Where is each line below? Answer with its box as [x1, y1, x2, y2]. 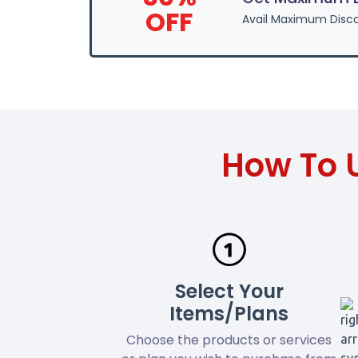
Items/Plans [169, 300, 289, 327]
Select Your [174, 277, 284, 304]
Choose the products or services [126, 330, 332, 349]
